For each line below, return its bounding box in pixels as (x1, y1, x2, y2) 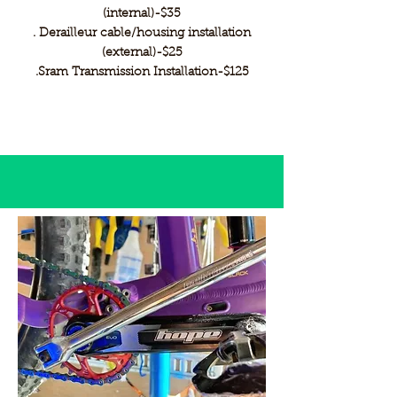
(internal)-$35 (103, 8, 181, 20)
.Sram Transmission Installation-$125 (35, 66, 249, 79)
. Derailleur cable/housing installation (33, 27, 251, 40)
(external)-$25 (101, 47, 183, 59)
